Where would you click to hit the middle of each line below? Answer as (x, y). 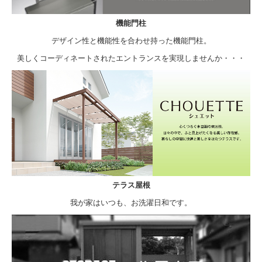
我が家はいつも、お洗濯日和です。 (131, 203)
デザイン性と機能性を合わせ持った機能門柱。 (131, 41)
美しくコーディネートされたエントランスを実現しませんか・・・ (131, 58)
